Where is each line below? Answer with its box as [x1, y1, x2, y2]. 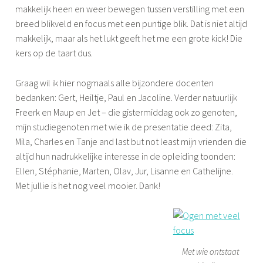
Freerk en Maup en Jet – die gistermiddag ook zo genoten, [15, 106, 238, 119]
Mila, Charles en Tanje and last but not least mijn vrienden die [15, 136, 247, 148]
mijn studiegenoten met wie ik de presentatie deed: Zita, [15, 121, 232, 133]
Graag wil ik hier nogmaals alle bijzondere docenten [15, 77, 214, 89]
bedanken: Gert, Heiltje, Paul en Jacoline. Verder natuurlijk [15, 92, 238, 104]
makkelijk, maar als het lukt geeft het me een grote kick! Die [15, 32, 243, 45]
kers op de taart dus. [15, 47, 93, 59]
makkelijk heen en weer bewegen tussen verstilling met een [15, 3, 245, 15]
